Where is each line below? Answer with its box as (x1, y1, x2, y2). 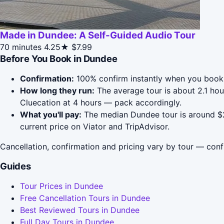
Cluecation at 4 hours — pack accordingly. (20, 97, 181, 107)
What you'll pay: (20, 109, 81, 119)
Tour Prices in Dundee (20, 180, 103, 191)
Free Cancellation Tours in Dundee (20, 192, 150, 203)
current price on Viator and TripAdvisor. (20, 121, 169, 131)
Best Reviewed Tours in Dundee (20, 204, 139, 215)
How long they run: (20, 85, 94, 95)
